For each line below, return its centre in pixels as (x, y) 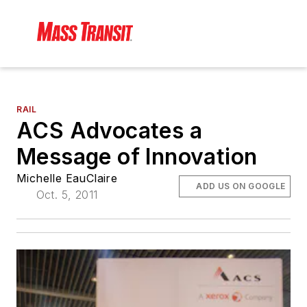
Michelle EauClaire (67, 179)
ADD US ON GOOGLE (241, 186)
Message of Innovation (137, 157)
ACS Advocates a (109, 131)
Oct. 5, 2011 (67, 195)
